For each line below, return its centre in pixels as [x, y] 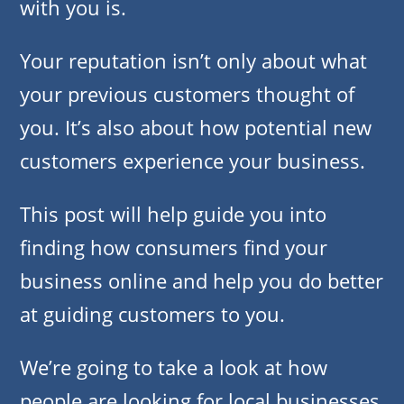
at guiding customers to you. [152, 314]
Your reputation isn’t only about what [193, 61]
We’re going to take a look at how [174, 367]
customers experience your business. [193, 161]
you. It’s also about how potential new [196, 128]
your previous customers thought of [187, 94]
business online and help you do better [202, 281]
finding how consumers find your [174, 248]
